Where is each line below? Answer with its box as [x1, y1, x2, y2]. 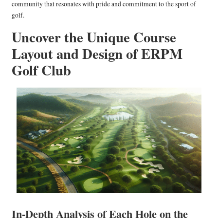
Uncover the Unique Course [12, 26, 176, 47]
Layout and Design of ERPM [12, 43, 182, 64]
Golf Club [12, 59, 71, 80]
